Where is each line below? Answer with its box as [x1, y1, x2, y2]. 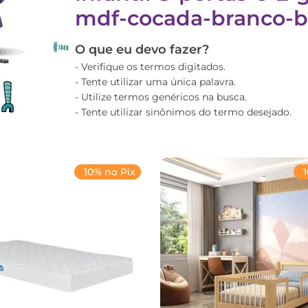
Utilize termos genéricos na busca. [81, 90, 247, 103]
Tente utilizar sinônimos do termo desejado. [81, 105, 291, 118]
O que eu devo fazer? [75, 41, 209, 57]
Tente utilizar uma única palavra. [81, 75, 236, 88]
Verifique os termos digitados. [81, 60, 225, 73]
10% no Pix [83, 166, 135, 178]
